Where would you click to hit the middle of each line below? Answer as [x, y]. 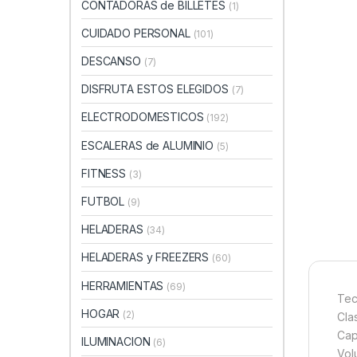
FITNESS [105, 173]
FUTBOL [105, 202]
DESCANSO [113, 61]
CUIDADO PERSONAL [137, 33]
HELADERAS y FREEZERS [147, 257]
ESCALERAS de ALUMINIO [149, 145]
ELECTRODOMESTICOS [144, 117]
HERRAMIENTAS [124, 285]
